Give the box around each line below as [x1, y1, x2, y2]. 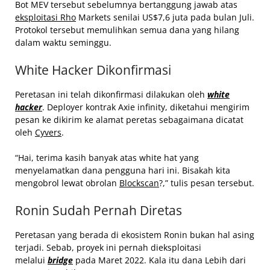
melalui [15, 254, 48, 266]
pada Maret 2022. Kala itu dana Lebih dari [73, 254, 246, 266]
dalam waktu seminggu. [15, 36, 111, 48]
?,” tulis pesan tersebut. [159, 177, 254, 189]
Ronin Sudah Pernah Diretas [15, 201, 182, 219]
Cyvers [35, 126, 61, 138]
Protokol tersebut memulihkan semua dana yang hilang [15, 24, 239, 36]
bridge [48, 254, 73, 266]
